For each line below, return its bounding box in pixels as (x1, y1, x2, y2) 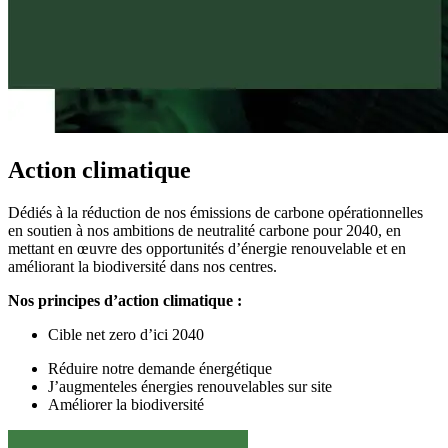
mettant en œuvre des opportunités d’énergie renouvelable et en (8, 239, 406, 257)
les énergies (120, 377, 193, 395)
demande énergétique (138, 359, 272, 377)
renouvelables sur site (197, 377, 332, 395)
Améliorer (48, 395, 116, 413)
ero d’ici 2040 (116, 325, 208, 343)
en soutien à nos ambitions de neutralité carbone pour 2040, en (8, 221, 401, 239)
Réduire (48, 359, 102, 377)
